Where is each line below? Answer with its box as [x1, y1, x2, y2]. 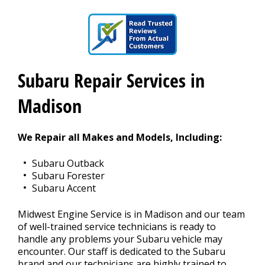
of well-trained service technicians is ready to [18, 220, 216, 233]
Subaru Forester [32, 169, 105, 182]
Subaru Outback [32, 157, 104, 170]
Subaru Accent [32, 182, 96, 195]
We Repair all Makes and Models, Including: [18, 131, 222, 144]
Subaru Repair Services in [18, 67, 205, 93]
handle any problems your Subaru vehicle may [18, 232, 222, 245]
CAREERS [93, 27, 172, 52]
